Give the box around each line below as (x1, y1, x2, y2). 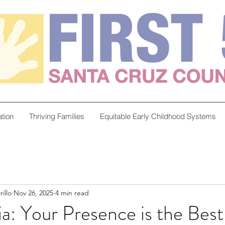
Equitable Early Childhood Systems (100, 111, 216, 121)
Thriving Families (29, 111, 85, 121)
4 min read (55, 188, 89, 197)
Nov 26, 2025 (14, 188, 53, 197)
